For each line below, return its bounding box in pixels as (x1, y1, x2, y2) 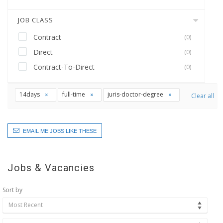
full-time (62, 90, 87, 99)
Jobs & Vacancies (7, 162, 95, 174)
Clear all (191, 91, 214, 100)
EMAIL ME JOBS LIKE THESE (23, 128, 97, 134)
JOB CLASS (18, 15, 53, 24)
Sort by (2, 186, 22, 194)
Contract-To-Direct (33, 62, 95, 72)
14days (19, 90, 41, 99)
